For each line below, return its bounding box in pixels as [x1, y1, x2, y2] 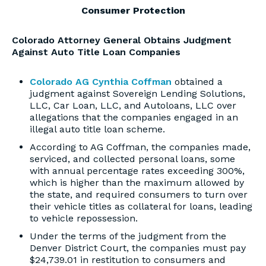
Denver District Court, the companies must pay [30, 242, 246, 254]
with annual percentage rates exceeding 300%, [30, 165, 245, 176]
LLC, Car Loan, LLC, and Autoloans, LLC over [30, 100, 236, 111]
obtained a [172, 76, 223, 87]
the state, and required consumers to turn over [30, 189, 248, 200]
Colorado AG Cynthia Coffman [30, 76, 172, 87]
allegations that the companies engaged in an [30, 112, 238, 123]
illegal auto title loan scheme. [30, 123, 165, 135]
